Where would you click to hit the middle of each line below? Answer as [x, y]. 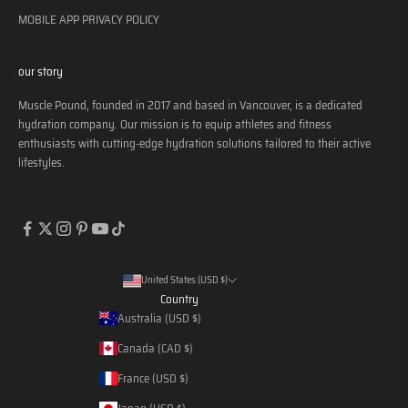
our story [41, 71]
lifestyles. [41, 162]
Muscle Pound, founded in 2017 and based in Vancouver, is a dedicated [190, 105]
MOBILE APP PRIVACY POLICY [89, 19]
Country [179, 299]
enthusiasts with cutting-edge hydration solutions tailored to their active [194, 143]
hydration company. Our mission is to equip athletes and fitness [175, 124]
